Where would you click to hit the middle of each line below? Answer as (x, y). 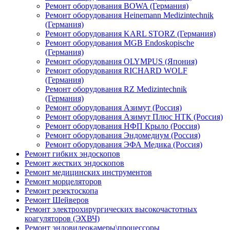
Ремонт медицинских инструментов (88, 172)
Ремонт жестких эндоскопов (74, 163)
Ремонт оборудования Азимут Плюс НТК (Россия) (134, 117)
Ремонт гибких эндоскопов (72, 154)
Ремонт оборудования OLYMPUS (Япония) (121, 61)
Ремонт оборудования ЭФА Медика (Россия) (124, 145)
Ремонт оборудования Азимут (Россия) (113, 108)
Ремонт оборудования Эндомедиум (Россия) (123, 135)
